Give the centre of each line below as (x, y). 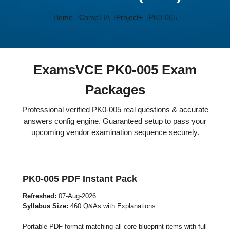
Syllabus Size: (45, 206)
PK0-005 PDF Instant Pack (80, 179)
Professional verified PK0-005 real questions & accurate (115, 110)
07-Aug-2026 (76, 196)
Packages (115, 90)
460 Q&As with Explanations (112, 206)
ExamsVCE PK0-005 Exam (115, 70)
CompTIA (94, 17)
